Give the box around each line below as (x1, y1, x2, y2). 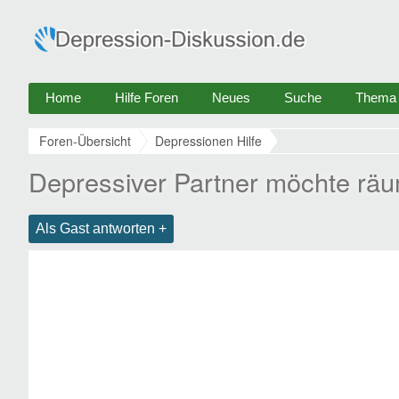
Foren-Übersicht (39, 132, 131, 150)
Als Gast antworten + (36, 221, 167, 236)
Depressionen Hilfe (155, 132, 262, 150)
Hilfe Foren (115, 90, 178, 105)
